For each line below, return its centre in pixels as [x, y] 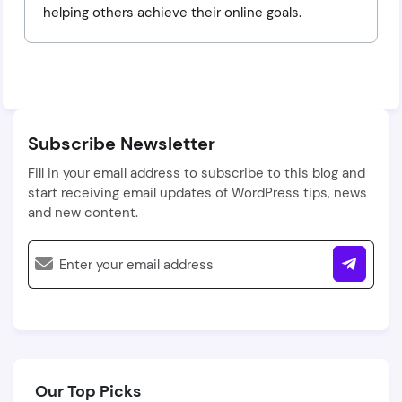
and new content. [83, 213]
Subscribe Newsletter [122, 144]
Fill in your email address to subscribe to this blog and [197, 173]
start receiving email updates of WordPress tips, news [197, 193]
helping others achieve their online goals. [172, 13]
